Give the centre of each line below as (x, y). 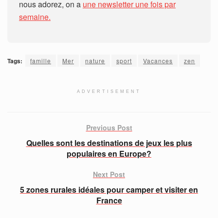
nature (95, 61)
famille (41, 61)
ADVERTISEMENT (109, 92)
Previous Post (109, 128)
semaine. (35, 17)
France (109, 200)
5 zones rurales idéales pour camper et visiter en (109, 190)
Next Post (109, 174)
